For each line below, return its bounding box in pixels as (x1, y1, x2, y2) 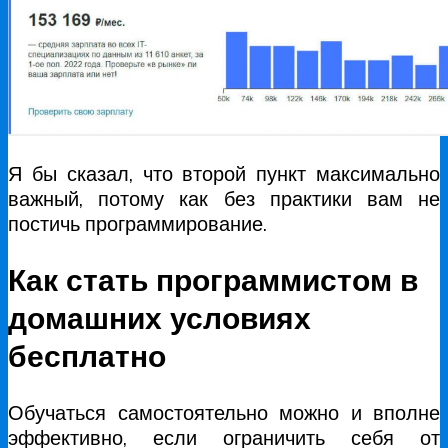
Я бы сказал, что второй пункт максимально (8, 161, 440, 187)
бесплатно (8, 337, 166, 376)
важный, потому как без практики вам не (8, 186, 440, 212)
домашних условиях (8, 299, 311, 338)
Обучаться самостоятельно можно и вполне (8, 400, 440, 426)
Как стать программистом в (8, 261, 418, 300)
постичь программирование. (8, 211, 267, 237)
